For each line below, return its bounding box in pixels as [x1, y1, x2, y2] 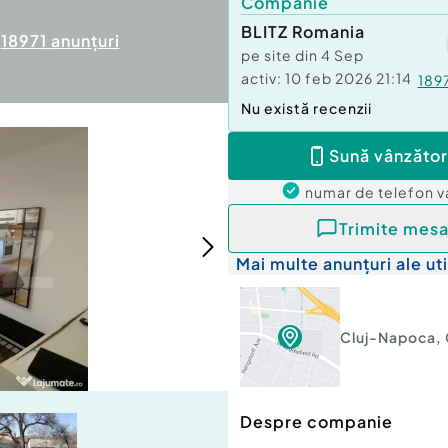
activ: [241, 69, 282, 87]
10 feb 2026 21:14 [285, 69, 412, 87]
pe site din [241, 46, 321, 64]
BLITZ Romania [241, 21, 365, 42]
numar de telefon [305, 183, 437, 201]
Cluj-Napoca [340, 328, 436, 347]
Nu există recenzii [241, 99, 372, 117]
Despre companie [240, 411, 393, 433]
